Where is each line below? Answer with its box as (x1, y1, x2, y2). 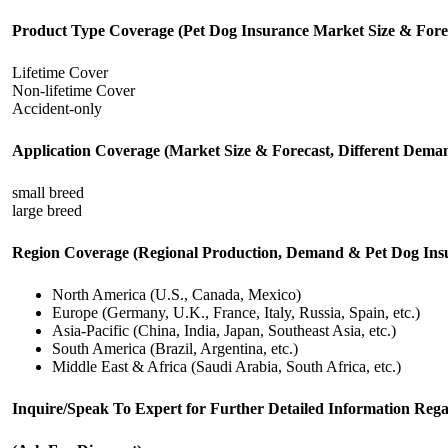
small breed (12, 184, 84, 201)
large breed (12, 202, 82, 219)
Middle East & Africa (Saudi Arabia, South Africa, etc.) (52, 358, 401, 375)
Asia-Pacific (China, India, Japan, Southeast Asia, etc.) (52, 322, 396, 339)
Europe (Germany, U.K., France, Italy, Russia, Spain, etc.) (52, 304, 420, 321)
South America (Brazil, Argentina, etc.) (52, 340, 298, 357)
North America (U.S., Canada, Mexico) (52, 286, 301, 303)
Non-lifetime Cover (12, 82, 135, 99)
